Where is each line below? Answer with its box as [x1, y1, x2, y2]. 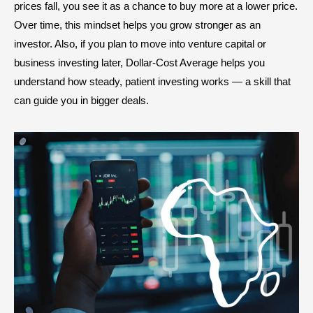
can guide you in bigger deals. [14, 94, 149, 107]
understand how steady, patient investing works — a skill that [14, 75, 291, 88]
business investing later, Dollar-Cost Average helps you [14, 57, 265, 69]
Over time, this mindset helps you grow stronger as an [14, 19, 261, 31]
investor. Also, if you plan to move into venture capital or [14, 38, 266, 50]
